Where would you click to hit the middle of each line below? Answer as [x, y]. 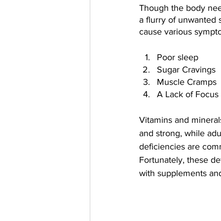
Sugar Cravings [186, 70]
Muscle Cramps [187, 82]
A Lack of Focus [188, 94]
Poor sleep [178, 57]
